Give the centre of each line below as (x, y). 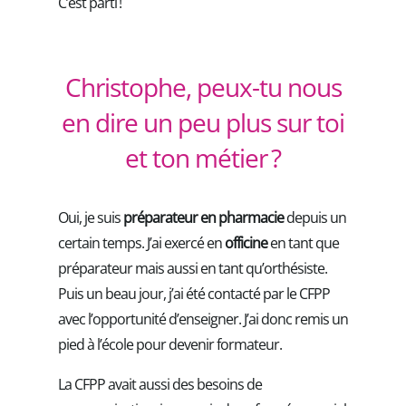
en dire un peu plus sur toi (203, 122)
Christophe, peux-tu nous (203, 87)
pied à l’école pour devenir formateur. (170, 344)
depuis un (315, 217)
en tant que (303, 242)
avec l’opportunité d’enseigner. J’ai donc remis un (203, 319)
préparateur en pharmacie (203, 217)
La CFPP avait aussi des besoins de (160, 384)
